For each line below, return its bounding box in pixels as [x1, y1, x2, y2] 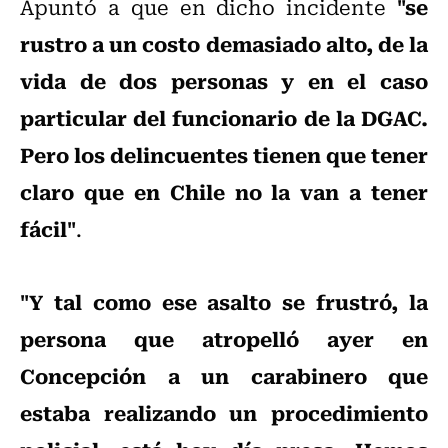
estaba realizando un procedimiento [20, 396, 428, 429]
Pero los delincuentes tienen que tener [20, 138, 428, 171]
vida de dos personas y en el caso [20, 64, 428, 97]
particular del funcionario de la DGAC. [20, 101, 428, 134]
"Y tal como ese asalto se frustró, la [20, 285, 428, 318]
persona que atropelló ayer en [20, 322, 428, 355]
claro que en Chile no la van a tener [20, 175, 428, 208]
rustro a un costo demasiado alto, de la [20, 27, 428, 60]
